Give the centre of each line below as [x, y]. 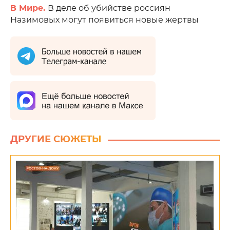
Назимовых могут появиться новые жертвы [104, 20]
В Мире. [29, 8]
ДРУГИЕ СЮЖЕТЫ [56, 140]
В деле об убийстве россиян [109, 8]
